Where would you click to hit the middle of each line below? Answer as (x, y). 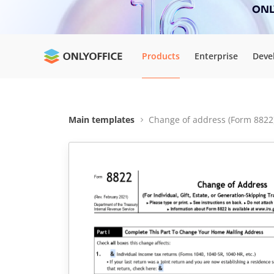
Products (161, 56)
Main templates (102, 120)
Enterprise (216, 56)
